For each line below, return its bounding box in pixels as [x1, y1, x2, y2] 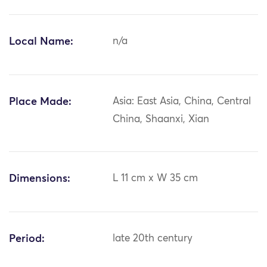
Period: [9, 234, 45, 245]
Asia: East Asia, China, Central [113, 97, 252, 107]
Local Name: [9, 36, 73, 48]
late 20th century [113, 234, 193, 244]
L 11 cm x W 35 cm [113, 173, 198, 184]
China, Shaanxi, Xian [113, 114, 210, 125]
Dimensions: [9, 173, 70, 185]
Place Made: [9, 97, 72, 108]
